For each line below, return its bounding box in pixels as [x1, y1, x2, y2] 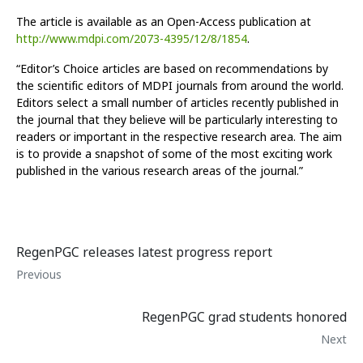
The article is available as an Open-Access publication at [16, 14, 311, 30]
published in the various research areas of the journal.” [16, 163, 303, 179]
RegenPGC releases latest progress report [16, 243, 272, 262]
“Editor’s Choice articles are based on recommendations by [16, 61, 328, 77]
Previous [16, 267, 62, 283]
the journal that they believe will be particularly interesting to [16, 112, 338, 128]
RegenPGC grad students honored [142, 308, 347, 327]
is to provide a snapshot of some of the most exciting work [16, 146, 332, 162]
